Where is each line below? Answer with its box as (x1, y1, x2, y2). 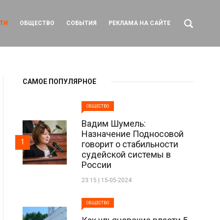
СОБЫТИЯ (66, 20, 97, 27)
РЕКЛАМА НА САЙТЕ (109, 20, 170, 27)
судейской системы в (82, 149, 171, 160)
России (82, 160, 111, 170)
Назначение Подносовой (82, 129, 184, 139)
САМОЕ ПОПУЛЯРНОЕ (23, 78, 96, 85)
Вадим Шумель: (82, 118, 146, 129)
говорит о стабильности (82, 139, 178, 149)
